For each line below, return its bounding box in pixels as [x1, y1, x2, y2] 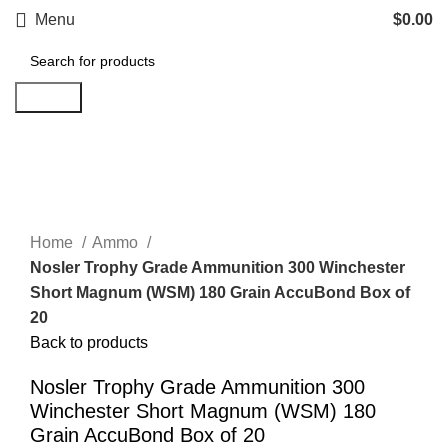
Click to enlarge [30, 208, 141, 226]
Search [23, 89, 74, 106]
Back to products [30, 334, 148, 352]
